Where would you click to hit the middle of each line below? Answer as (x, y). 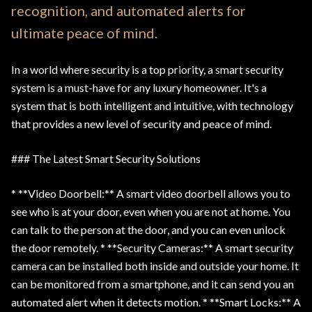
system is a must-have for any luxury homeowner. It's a (139, 87)
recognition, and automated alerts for (128, 10)
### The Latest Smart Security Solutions (106, 158)
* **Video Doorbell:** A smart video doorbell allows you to (151, 193)
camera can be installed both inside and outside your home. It (155, 266)
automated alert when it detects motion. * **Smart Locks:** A (156, 302)
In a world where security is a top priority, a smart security (147, 69)
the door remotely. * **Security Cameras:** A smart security (152, 248)
